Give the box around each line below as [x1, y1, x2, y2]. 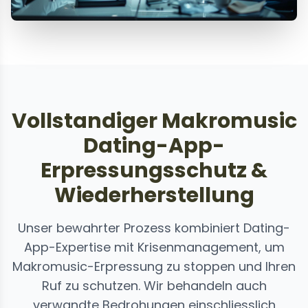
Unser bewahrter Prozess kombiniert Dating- [18, 219, 290, 237]
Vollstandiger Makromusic [11, 107, 297, 136]
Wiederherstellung [54, 181, 254, 210]
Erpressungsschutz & [41, 156, 267, 186]
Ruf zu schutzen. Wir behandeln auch [41, 277, 267, 295]
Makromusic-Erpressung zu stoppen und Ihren [12, 258, 296, 276]
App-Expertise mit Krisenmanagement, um [23, 239, 285, 256]
